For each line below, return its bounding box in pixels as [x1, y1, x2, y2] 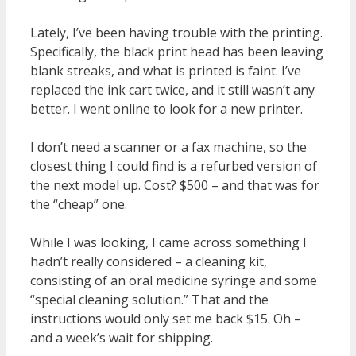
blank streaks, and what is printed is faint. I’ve [30, 61, 301, 79]
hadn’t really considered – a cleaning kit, [30, 252, 267, 270]
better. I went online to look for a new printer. [30, 99, 303, 118]
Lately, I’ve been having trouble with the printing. [30, 23, 323, 41]
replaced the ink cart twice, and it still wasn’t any [30, 80, 315, 99]
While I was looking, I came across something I [30, 233, 307, 251]
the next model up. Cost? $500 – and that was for [30, 176, 319, 194]
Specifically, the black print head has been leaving [30, 42, 323, 60]
